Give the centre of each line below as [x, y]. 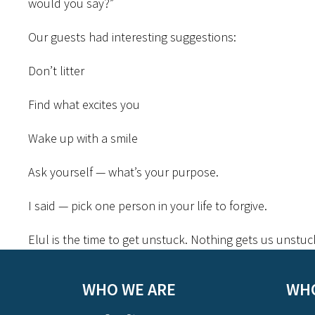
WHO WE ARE [129, 289]
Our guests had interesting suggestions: [132, 37]
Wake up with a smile [83, 138]
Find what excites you [84, 104]
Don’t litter [56, 71]
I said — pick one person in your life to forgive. [148, 206]
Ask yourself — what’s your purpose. [123, 172]
